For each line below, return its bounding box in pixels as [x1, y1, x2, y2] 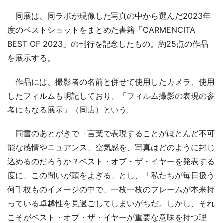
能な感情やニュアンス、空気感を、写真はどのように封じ [7, 142, 215, 152]
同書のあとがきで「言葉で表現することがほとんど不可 [7, 128, 215, 138]
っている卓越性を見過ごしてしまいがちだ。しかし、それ [7, 198, 215, 208]
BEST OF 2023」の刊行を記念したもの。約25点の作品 [7, 38, 208, 49]
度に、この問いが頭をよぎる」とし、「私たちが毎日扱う [7, 170, 215, 180]
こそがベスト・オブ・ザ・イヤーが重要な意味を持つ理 [7, 212, 207, 222]
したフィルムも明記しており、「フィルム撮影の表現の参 [7, 90, 215, 101]
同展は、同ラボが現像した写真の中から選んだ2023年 [7, 10, 211, 21]
